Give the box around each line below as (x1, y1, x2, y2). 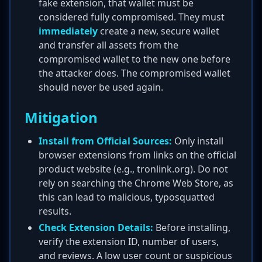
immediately (39, 25, 98, 37)
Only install (172, 135, 223, 147)
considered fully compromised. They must (39, 11, 225, 23)
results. (39, 205, 71, 218)
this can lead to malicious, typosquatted (39, 191, 215, 204)
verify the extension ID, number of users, (39, 235, 219, 248)
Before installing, (153, 221, 230, 234)
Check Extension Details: (39, 221, 153, 234)
